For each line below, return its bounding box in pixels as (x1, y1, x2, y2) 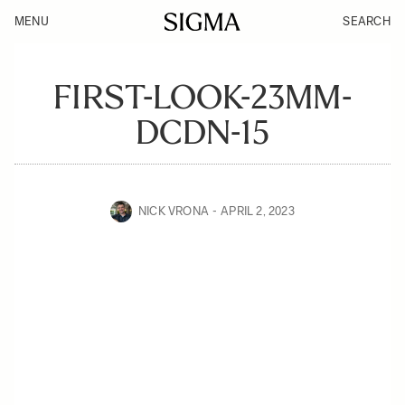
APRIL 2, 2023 (221, 204, 295, 218)
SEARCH (343, 14, 391, 28)
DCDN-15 (135, 113, 270, 152)
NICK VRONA (138, 204, 210, 218)
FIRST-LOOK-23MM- (53, 78, 352, 117)
